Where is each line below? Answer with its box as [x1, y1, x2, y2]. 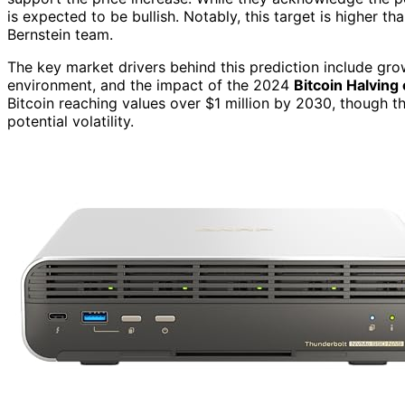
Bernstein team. [7, 25, 113, 44]
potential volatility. [7, 112, 134, 131]
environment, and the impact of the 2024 [7, 76, 294, 95]
